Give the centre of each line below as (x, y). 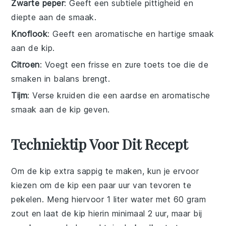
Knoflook (30, 34)
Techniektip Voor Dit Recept (100, 144)
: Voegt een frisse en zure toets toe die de (124, 64)
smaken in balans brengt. (61, 78)
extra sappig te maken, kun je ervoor (125, 171)
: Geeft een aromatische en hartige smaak (131, 34)
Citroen (25, 64)
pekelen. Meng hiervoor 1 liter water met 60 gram (109, 199)
